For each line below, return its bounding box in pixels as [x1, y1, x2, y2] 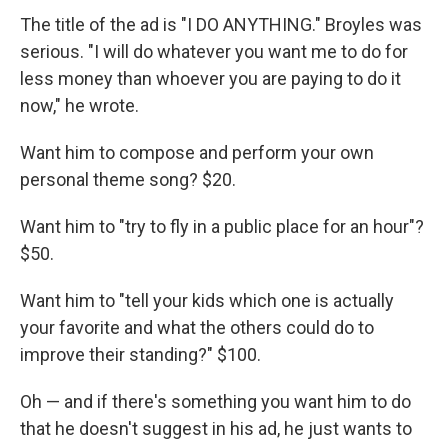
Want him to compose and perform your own [20, 142, 374, 163]
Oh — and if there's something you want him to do [20, 391, 411, 412]
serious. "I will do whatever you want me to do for [20, 41, 408, 62]
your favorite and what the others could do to [20, 317, 374, 338]
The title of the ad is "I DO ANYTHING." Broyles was [20, 14, 422, 35]
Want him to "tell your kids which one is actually [20, 290, 394, 311]
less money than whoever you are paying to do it [20, 68, 401, 89]
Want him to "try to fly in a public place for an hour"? [20, 216, 424, 237]
